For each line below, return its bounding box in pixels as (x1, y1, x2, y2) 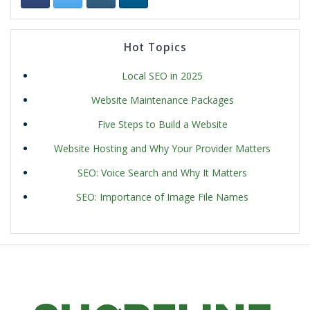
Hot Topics (123, 40, 187, 55)
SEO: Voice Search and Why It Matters (77, 166, 247, 180)
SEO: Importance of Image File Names (76, 190, 248, 204)
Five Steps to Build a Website (97, 118, 228, 131)
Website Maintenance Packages (91, 93, 234, 107)
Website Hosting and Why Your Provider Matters (54, 142, 271, 156)
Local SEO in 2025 (122, 69, 203, 83)
